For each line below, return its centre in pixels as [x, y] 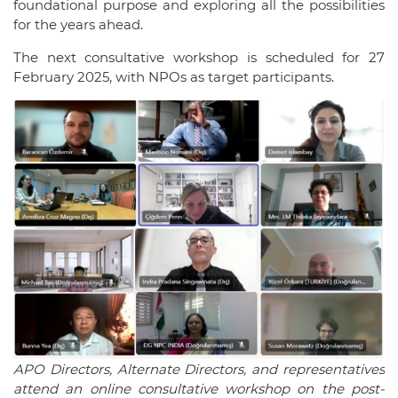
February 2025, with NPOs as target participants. [174, 77]
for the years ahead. [78, 25]
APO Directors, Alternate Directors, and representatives [199, 370]
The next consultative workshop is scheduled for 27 [199, 58]
